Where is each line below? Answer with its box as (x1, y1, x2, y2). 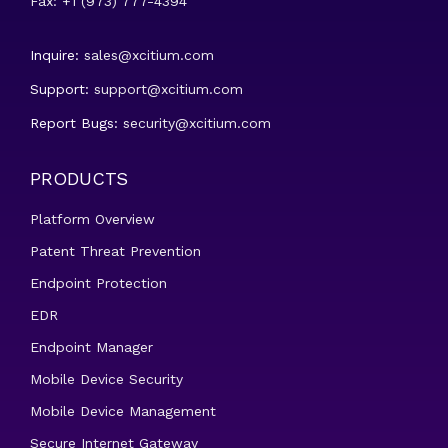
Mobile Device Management (30, 403, 216, 419)
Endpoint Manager (30, 339, 153, 355)
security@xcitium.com (123, 115, 271, 131)
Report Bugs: (30, 115, 123, 131)
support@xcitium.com (94, 81, 243, 97)
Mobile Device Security (30, 371, 183, 387)
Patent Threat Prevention (30, 243, 201, 259)
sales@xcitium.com (84, 47, 214, 63)
